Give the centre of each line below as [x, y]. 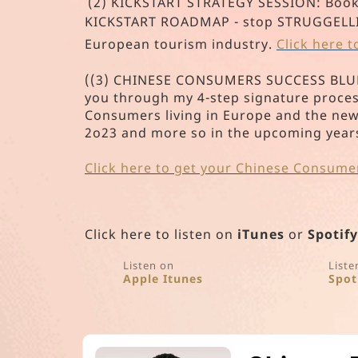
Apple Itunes [163, 279]
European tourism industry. [181, 44]
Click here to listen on [161, 234]
